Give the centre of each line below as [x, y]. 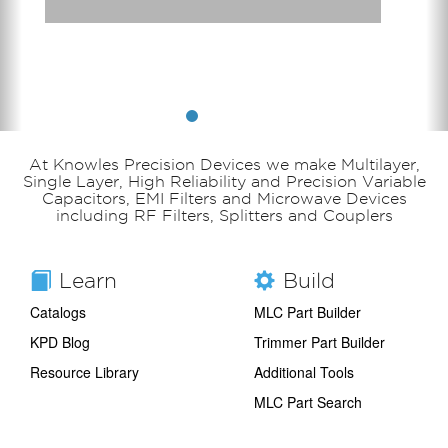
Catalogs [58, 311]
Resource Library [84, 371]
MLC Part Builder [307, 311]
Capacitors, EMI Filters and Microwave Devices [224, 198]
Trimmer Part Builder [319, 341]
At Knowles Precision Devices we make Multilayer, [224, 164]
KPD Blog [60, 341]
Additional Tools [304, 371]
